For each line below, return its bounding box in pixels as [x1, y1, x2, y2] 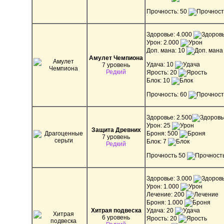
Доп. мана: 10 [146, 46, 186, 54]
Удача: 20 [146, 206, 175, 214]
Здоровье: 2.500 [146, 113, 192, 121]
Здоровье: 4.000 [146, 30, 193, 38]
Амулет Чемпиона [89, 54, 143, 61]
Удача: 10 [146, 60, 175, 68]
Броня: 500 [146, 129, 179, 137]
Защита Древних [91, 126, 141, 133]
